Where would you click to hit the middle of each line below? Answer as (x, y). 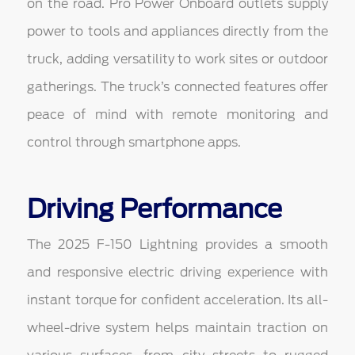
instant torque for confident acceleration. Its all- (177, 300)
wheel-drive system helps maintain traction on (177, 328)
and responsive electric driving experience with (177, 273)
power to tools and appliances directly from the (177, 32)
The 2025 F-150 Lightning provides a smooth (177, 245)
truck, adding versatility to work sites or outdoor (177, 59)
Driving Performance (155, 209)
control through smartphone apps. (134, 143)
